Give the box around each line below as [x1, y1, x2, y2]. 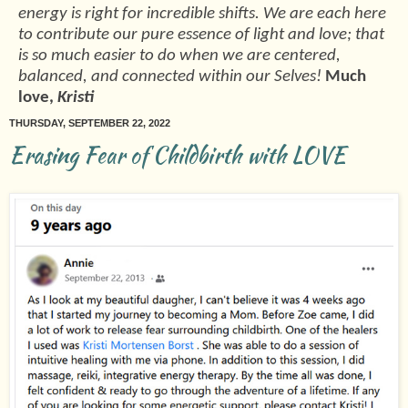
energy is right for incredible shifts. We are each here [18, 5, 386, 24]
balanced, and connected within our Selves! [18, 68, 325, 87]
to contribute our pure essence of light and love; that [18, 26, 384, 45]
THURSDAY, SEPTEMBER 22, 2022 [9, 117, 170, 129]
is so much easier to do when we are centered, [18, 47, 341, 66]
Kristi [57, 89, 94, 107]
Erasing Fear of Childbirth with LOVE [9, 138, 346, 172]
